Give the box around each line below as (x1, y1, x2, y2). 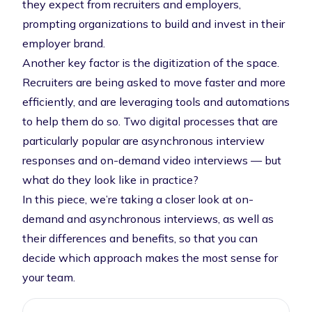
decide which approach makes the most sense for (22, 251, 278, 265)
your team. (22, 270, 75, 284)
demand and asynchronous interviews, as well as (22, 212, 274, 226)
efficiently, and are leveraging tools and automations (22, 95, 290, 109)
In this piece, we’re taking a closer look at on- (22, 192, 253, 206)
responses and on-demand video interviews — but (22, 153, 281, 167)
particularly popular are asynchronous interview (22, 134, 265, 148)
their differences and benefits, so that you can (22, 231, 258, 245)
